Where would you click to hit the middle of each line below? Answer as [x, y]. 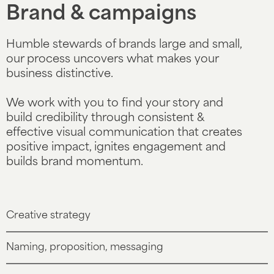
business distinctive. [60, 74]
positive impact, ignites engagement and [116, 148]
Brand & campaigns [101, 15]
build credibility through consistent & [105, 118]
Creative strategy [48, 216]
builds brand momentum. [75, 162]
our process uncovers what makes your [112, 60]
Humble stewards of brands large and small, [124, 45]
